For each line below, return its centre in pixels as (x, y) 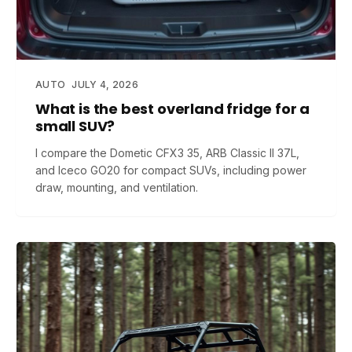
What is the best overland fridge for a (173, 109)
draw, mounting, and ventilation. (117, 187)
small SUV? (75, 126)
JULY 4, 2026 (105, 84)
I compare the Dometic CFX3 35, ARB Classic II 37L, (167, 153)
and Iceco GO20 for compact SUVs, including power (171, 170)
